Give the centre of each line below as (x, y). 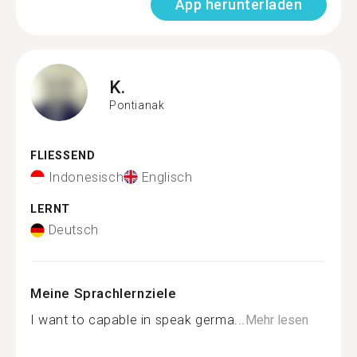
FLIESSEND (59, 156)
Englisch (167, 177)
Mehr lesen (277, 320)
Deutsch (73, 230)
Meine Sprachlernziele (104, 293)
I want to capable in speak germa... (138, 320)
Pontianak (137, 105)
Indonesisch (86, 177)
